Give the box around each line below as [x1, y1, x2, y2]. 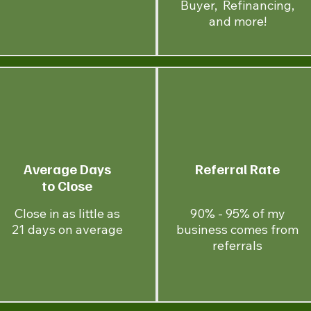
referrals [212, 237, 263, 253]
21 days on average [11, 221, 123, 237]
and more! [208, 13, 267, 29]
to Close [42, 176, 93, 194]
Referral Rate [194, 160, 280, 178]
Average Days [23, 160, 111, 178]
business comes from [176, 221, 299, 237]
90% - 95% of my [190, 205, 285, 221]
